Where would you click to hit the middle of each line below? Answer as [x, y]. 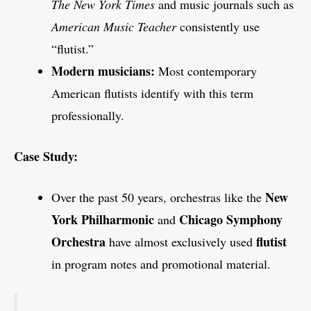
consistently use [218, 27]
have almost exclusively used [181, 242]
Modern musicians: [103, 71]
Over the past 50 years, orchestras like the [158, 197]
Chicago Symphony [231, 220]
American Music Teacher [114, 27]
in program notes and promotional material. [161, 264]
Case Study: [46, 157]
